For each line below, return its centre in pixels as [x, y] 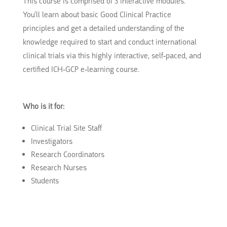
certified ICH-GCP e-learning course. [81, 69]
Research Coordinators [67, 154]
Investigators [51, 141]
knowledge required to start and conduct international [109, 42]
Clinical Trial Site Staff [66, 128]
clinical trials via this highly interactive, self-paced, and [112, 55]
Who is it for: [43, 106]
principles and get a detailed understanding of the [103, 28]
